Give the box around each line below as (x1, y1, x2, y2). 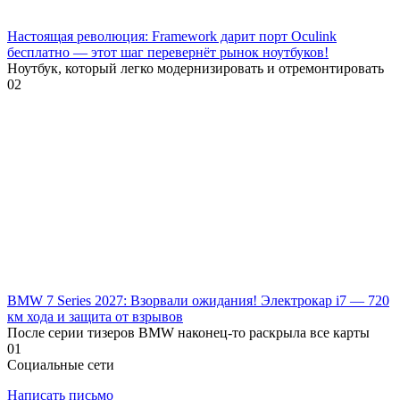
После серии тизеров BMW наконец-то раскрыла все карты (7, 324, 370, 340)
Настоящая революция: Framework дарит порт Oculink (7, 28, 337, 44)
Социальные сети (7, 356, 114, 372)
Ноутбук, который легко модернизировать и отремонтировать (7, 60, 384, 76)
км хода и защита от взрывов (7, 308, 183, 324)
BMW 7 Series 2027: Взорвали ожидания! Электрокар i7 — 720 (7, 292, 389, 308)
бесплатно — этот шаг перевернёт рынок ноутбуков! (7, 44, 329, 60)
